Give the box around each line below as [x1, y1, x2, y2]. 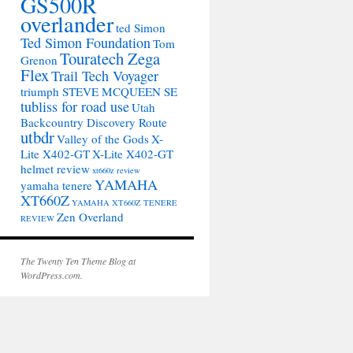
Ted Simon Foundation [20, 33, 150, 52]
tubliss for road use [20, 97, 129, 116]
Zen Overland [57, 209, 124, 225]
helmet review [20, 161, 90, 176]
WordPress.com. [20, 269, 83, 281]
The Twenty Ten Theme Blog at [20, 255, 136, 267]
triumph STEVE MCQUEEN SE [20, 84, 177, 99]
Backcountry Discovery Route [20, 114, 167, 130]
